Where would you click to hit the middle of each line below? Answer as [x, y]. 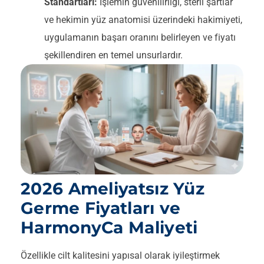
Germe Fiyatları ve [101, 208]
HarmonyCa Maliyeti [109, 228]
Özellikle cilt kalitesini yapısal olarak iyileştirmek [120, 256]
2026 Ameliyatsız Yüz [113, 189]
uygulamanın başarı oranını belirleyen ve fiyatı [140, 38]
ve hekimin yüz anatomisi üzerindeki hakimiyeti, [143, 20]
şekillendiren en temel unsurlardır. [113, 55]
